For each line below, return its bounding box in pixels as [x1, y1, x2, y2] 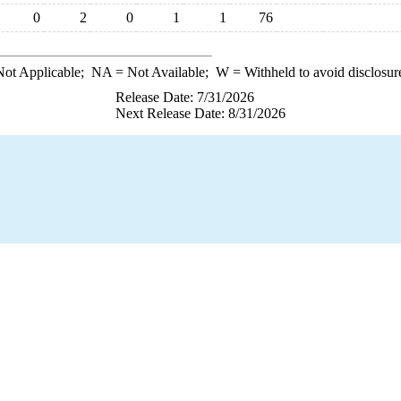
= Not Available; [111, 64, 216, 80]
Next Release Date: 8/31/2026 [115, 106, 286, 121]
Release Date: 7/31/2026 [115, 90, 254, 105]
